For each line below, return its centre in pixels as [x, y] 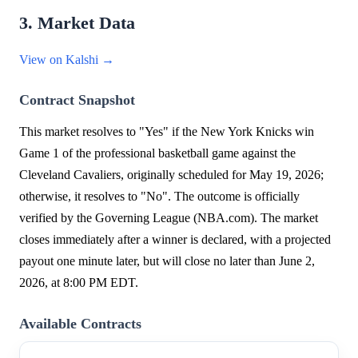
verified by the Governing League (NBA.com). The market [169, 218]
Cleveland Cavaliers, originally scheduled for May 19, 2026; [171, 175]
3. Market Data [77, 24]
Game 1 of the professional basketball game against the [157, 153]
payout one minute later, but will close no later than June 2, [167, 261]
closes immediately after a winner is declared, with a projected [175, 240]
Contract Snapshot [77, 100]
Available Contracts [80, 324]
